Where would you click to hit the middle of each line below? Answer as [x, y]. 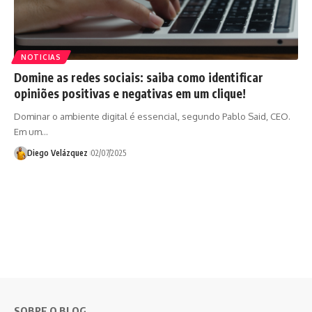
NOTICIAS [41, 57]
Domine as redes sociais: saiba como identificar [139, 77]
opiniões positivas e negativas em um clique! [130, 93]
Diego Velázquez [57, 153]
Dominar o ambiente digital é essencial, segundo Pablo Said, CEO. [152, 116]
